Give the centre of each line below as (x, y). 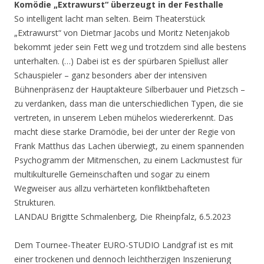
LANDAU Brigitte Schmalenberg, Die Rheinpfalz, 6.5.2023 (123, 217)
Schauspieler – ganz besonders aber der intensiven (110, 75)
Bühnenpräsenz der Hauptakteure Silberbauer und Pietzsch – (130, 90)
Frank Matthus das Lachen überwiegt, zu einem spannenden (129, 146)
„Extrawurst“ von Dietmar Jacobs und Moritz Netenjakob (122, 33)
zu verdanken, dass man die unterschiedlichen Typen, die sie (129, 104)
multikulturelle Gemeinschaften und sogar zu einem (112, 174)
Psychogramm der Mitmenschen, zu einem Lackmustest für (128, 160)
